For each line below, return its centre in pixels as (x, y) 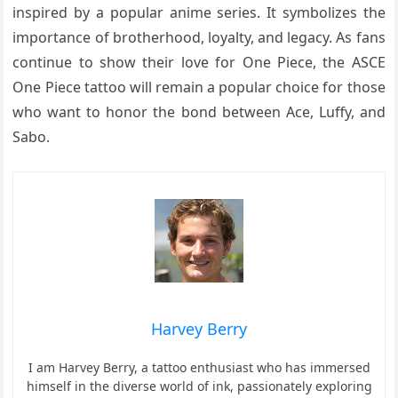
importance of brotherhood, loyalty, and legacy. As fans (199, 37)
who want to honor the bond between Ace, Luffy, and (199, 111)
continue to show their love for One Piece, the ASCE (199, 62)
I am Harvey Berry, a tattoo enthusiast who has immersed (199, 367)
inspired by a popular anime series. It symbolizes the (199, 12)
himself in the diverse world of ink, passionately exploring (199, 386)
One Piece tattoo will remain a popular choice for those (199, 87)
